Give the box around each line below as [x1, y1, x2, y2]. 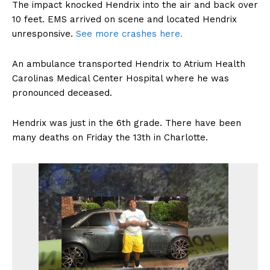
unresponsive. [12, 28, 76, 39]
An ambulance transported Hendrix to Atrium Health [12, 58, 245, 69]
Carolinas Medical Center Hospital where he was [12, 72, 229, 84]
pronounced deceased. [12, 87, 112, 98]
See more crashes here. [76, 28, 183, 39]
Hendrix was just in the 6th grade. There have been [12, 117, 241, 128]
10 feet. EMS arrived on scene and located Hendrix [12, 13, 237, 25]
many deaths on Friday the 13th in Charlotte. [12, 131, 208, 143]
